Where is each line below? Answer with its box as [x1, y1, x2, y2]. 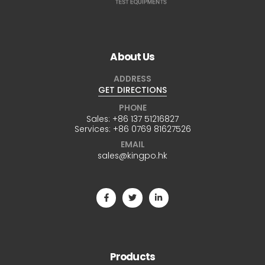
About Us [110, 50, 155, 64]
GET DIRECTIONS [98, 84, 167, 96]
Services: [74, 122, 113, 135]
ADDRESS [114, 73, 151, 85]
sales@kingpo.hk [98, 149, 167, 161]
